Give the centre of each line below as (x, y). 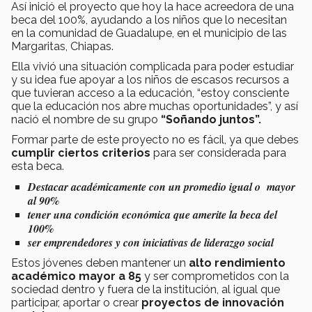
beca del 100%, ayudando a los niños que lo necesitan (149, 19)
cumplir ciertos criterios (81, 153)
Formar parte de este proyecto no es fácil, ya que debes (155, 139)
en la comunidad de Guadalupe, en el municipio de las (149, 33)
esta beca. (38, 166)
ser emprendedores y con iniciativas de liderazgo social (153, 242)
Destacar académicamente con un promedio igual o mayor (162, 186)
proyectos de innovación (213, 302)
